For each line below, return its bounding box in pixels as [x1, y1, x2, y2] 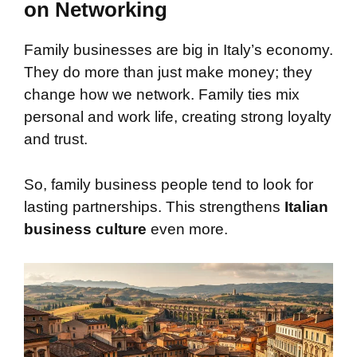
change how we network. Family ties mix [24, 86, 300, 104]
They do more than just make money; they [24, 64, 312, 81]
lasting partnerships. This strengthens [24, 198, 284, 215]
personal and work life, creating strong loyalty [24, 108, 331, 126]
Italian [284, 198, 328, 215]
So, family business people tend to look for [24, 175, 313, 193]
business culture [24, 220, 147, 237]
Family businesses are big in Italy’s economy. [24, 41, 333, 59]
